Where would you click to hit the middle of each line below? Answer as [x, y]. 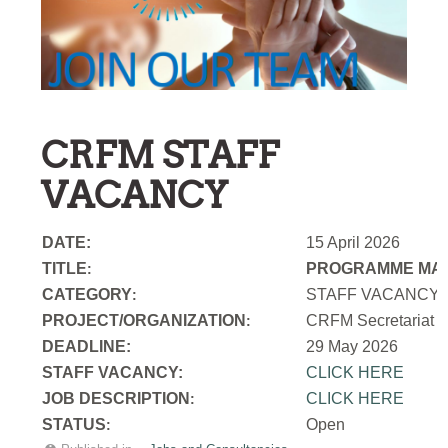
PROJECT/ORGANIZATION [144, 321]
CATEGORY [87, 295]
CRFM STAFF [160, 155]
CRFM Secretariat [370, 321]
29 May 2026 [352, 347]
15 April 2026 [353, 243]
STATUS [74, 425]
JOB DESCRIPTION [116, 399]
